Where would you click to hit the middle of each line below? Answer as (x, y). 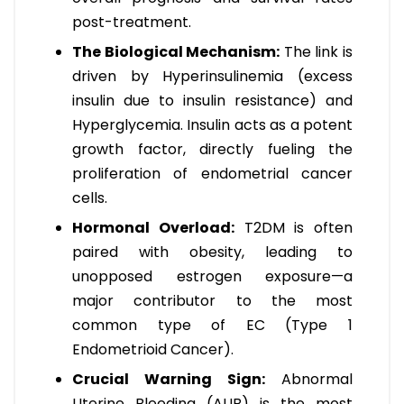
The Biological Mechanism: (176, 52)
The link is (317, 52)
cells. (90, 198)
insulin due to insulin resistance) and (212, 101)
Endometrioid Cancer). (153, 350)
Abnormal (309, 380)
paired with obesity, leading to (212, 252)
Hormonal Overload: (153, 228)
